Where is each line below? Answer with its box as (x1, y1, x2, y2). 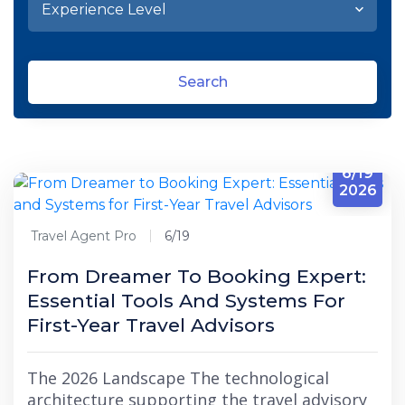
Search (177, 73, 228, 90)
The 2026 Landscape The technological (27, 367, 329, 389)
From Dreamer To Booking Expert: (27, 265, 366, 287)
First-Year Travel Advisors (27, 314, 275, 336)
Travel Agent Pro (31, 228, 137, 244)
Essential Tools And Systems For (27, 289, 345, 312)
